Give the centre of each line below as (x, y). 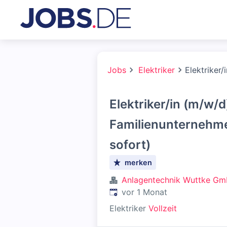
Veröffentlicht (135, 192)
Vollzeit (163, 208)
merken (139, 162)
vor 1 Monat (144, 192)
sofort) (130, 145)
